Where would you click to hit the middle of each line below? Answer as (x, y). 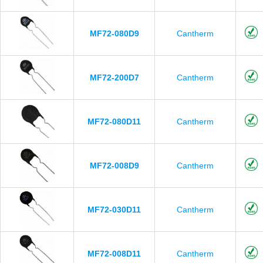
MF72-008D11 (114, 254)
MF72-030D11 (114, 210)
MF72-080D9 (114, 33)
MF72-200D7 (114, 77)
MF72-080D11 (114, 122)
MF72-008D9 (114, 166)
